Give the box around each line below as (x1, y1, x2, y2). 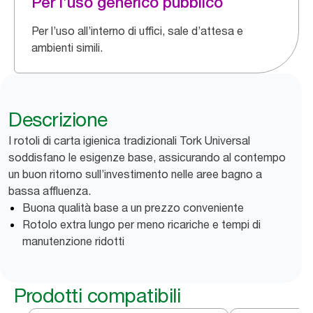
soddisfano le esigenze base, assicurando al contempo (8, 150, 286, 164)
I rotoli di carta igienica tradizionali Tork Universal (8, 133, 250, 147)
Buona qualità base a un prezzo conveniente (22, 201, 244, 214)
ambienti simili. (31, 41, 103, 54)
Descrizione (8, 108, 108, 131)
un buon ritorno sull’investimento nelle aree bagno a (8, 167, 262, 181)
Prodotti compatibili (14, 284, 180, 307)
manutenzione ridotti (22, 234, 124, 248)
